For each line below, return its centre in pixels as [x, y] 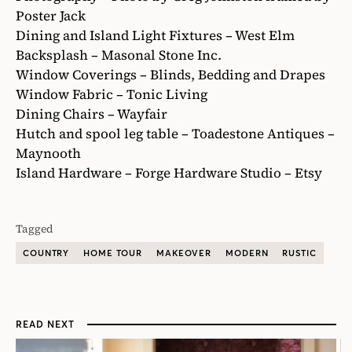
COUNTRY [46, 253]
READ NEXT [45, 324]
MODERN [247, 253]
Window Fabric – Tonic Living [112, 95]
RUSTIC [299, 253]
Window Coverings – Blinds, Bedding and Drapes [170, 75]
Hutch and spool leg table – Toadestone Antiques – [175, 134]
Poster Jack [51, 16]
